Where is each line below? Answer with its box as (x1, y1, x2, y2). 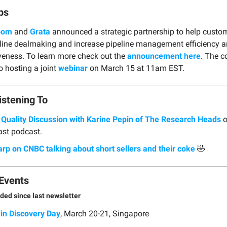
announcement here (127, 51, 201, 61)
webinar (58, 63, 88, 73)
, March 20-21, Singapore (60, 208, 149, 218)
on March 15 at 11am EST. (88, 63, 184, 73)
